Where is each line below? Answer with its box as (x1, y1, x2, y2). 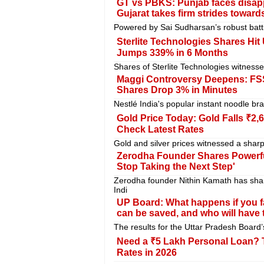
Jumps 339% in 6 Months (116, 47, 228, 58)
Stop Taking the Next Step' (116, 161, 235, 171)
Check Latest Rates (116, 124, 204, 134)
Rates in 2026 (116, 247, 177, 258)
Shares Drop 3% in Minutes (116, 84, 237, 95)
